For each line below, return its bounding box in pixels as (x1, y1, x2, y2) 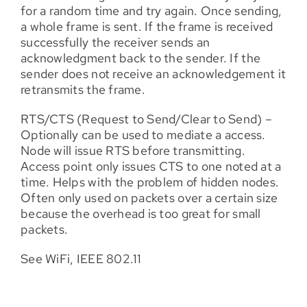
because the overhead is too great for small (21, 205, 261, 221)
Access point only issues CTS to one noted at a (21, 158, 282, 174)
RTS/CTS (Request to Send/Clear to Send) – (21, 110, 273, 127)
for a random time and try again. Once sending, (21, 2, 282, 19)
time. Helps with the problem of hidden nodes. (21, 173, 280, 190)
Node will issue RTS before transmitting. (21, 142, 245, 158)
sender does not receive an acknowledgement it (21, 65, 286, 82)
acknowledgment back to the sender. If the (21, 49, 261, 66)
